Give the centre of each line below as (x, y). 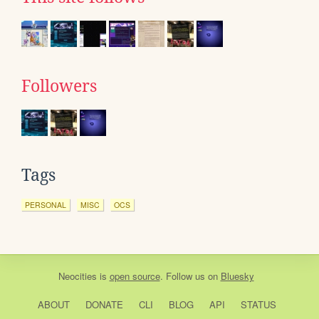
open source (135, 276)
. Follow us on (190, 276)
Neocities (77, 276)
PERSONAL (46, 205)
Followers (59, 86)
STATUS (258, 304)
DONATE (104, 304)
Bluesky (237, 276)
